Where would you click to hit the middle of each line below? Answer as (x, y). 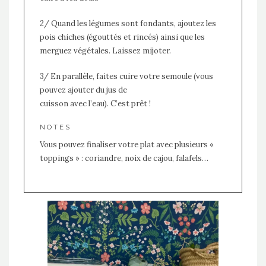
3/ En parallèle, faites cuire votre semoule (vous (126, 77)
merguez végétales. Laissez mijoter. (105, 51)
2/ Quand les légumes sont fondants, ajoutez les (128, 24)
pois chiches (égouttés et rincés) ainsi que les (122, 37)
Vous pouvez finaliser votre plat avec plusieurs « (126, 145)
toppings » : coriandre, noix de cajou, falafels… (124, 159)
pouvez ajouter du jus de (83, 90)
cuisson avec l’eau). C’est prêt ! (95, 104)
